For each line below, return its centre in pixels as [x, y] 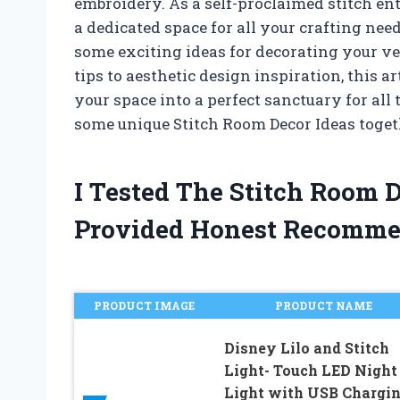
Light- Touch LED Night [310, 371]
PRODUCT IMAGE [144, 306]
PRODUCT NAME [323, 306]
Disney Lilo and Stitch [306, 348]
